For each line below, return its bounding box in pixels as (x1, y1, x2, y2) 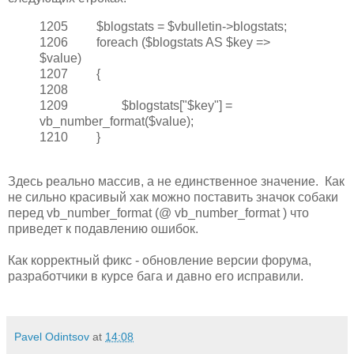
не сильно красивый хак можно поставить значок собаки (8, 190, 338, 205)
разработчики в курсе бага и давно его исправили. (8, 269, 303, 284)
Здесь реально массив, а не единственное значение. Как (8, 175, 345, 189)
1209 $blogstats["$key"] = (40, 99, 232, 113)
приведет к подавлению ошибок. (8, 222, 198, 236)
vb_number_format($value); (40, 115, 194, 129)
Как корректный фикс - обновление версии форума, (8, 254, 311, 268)
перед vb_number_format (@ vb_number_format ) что (8, 206, 309, 220)
